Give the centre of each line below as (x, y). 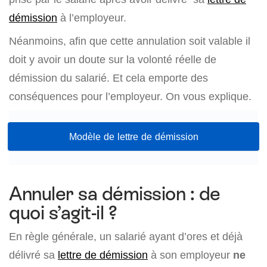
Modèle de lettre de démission (133, 136)
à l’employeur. (92, 18)
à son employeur (190, 255)
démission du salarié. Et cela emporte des (108, 78)
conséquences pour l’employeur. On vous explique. (130, 96)
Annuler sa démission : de (115, 194)
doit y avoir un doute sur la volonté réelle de (113, 59)
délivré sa (33, 255)
